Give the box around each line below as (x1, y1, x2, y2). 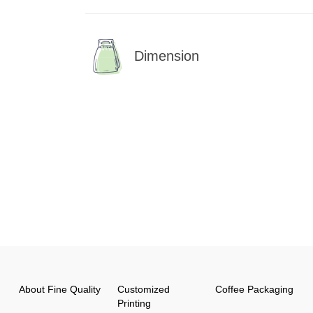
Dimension (134, 48, 199, 64)
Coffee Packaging (215, 283, 293, 295)
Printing (117, 297, 151, 309)
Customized (117, 283, 170, 295)
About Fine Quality (19, 283, 101, 295)
